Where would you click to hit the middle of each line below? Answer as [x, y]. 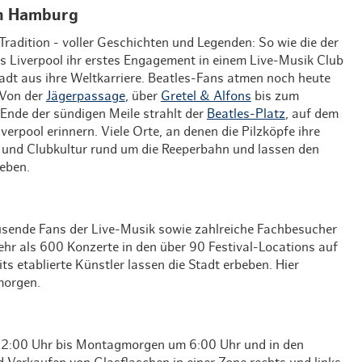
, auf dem [311, 114]
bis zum [275, 96]
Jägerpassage [85, 96]
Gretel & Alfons [206, 96]
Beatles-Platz [246, 114]
